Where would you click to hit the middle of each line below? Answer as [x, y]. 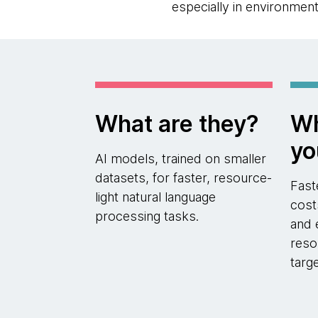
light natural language [156, 197]
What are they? [177, 124]
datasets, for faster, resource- [184, 178]
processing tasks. [147, 216]
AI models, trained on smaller [181, 159]
